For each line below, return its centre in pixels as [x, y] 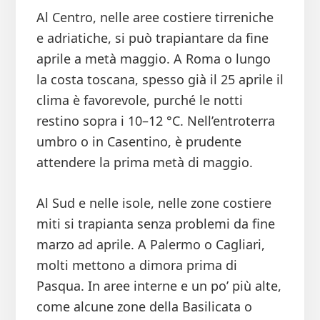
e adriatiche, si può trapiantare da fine [152, 38]
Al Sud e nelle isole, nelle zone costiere [154, 203]
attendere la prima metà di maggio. [144, 162]
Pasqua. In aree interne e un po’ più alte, [159, 286]
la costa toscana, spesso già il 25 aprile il [160, 80]
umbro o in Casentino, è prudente [139, 142]
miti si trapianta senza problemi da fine [155, 224]
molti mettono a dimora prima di [136, 265]
